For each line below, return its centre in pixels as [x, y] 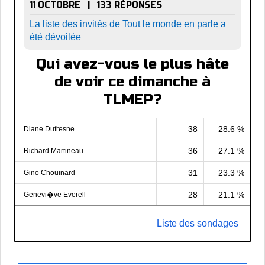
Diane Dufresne [49, 129]
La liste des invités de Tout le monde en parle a [128, 24]
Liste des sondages [198, 223]
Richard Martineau [54, 151]
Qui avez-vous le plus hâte [132, 64]
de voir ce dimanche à [132, 82]
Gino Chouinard [49, 172]
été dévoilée [55, 37]
